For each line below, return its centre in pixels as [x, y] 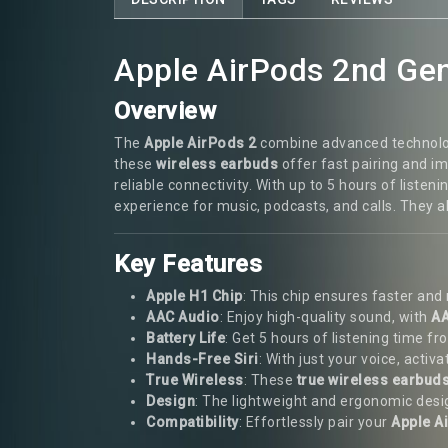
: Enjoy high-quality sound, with [325, 316]
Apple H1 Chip [194, 295]
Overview [165, 110]
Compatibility [192, 421]
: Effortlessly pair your [314, 421]
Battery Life [185, 337]
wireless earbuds [217, 163]
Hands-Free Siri [202, 358]
